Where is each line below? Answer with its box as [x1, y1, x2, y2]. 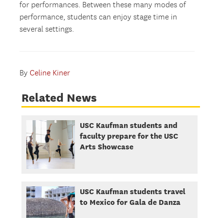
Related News [21, 91, 97, 104]
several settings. [19, 24, 74, 34]
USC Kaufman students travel [79, 186, 185, 196]
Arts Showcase [79, 142, 133, 151]
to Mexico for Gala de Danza [79, 197, 181, 206]
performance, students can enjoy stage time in [19, 12, 178, 22]
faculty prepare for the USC [79, 131, 178, 140]
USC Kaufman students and [79, 120, 178, 129]
